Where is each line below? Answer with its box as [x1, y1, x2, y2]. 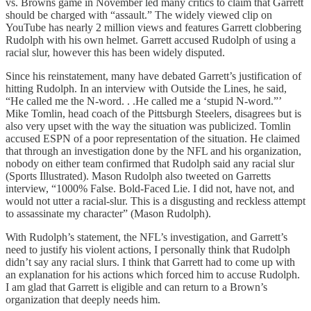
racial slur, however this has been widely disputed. [6, 46, 225, 58]
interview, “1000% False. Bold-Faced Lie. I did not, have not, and [6, 182, 294, 194]
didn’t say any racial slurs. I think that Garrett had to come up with [6, 255, 295, 268]
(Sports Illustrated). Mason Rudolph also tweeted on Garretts [6, 169, 271, 182]
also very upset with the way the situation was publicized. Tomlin [6, 119, 291, 132]
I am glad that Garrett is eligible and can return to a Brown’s [6, 280, 267, 293]
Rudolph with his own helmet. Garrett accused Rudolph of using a [6, 33, 296, 46]
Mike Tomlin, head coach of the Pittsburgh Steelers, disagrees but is [6, 107, 301, 119]
